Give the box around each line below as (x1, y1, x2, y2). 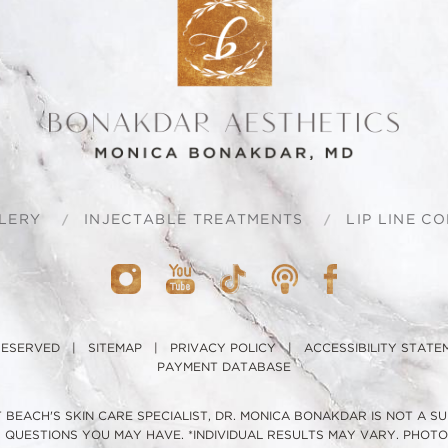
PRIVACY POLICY (170, 341, 276, 354)
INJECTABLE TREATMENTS (84, 212, 304, 227)
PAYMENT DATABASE (157, 360, 291, 373)
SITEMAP (88, 341, 142, 354)
